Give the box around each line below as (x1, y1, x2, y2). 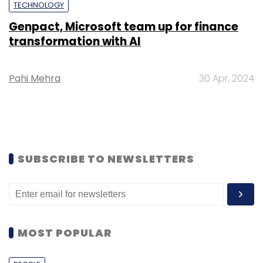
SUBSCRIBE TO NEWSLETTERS (18, 151, 194, 166)
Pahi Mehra (9, 71, 60, 85)
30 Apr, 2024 (199, 71, 254, 85)
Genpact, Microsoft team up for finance (9, 18, 238, 35)
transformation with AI (9, 33, 141, 49)
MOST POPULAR (18, 225, 112, 240)
